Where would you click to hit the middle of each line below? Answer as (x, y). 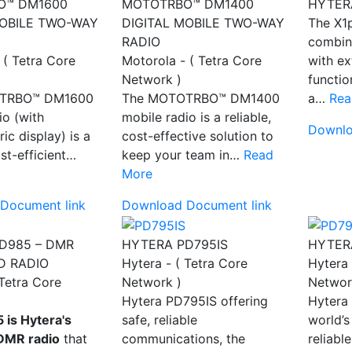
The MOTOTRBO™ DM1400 (201, 99)
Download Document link (197, 205)
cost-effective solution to (198, 136)
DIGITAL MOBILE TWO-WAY (203, 23)
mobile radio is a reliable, (196, 117)
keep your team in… (183, 155)
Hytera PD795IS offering (195, 301)
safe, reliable (159, 319)
